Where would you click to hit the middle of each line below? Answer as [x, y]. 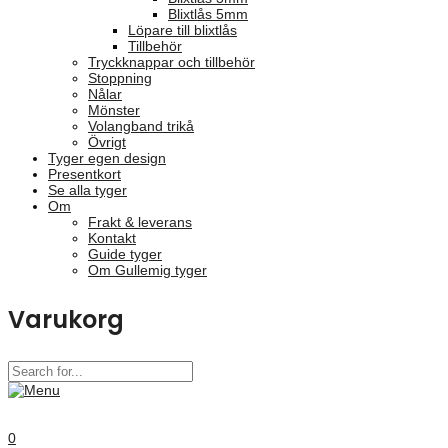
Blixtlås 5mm [208, 14]
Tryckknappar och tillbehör [171, 62]
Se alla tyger [87, 190]
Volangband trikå [141, 126]
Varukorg [66, 319]
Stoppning [120, 78]
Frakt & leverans [140, 222]
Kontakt [112, 238]
